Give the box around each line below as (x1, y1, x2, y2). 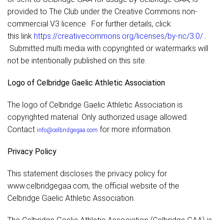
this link (7, 31, 34, 41)
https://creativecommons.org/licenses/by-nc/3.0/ (34, 31, 203, 41)
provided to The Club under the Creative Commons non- (7, 7, 197, 17)
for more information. (98, 125, 172, 135)
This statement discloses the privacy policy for (7, 169, 167, 179)
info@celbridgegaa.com (37, 127, 98, 134)
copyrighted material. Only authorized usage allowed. (7, 112, 188, 122)
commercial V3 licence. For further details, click (7, 19, 171, 29)
